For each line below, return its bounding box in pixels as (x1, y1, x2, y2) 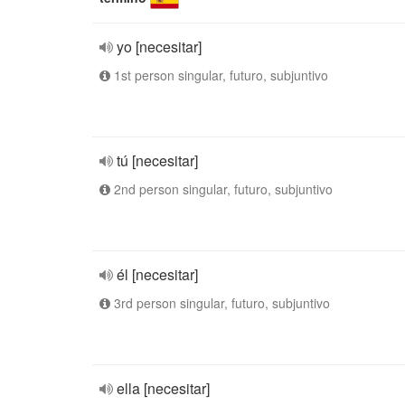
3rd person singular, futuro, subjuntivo (110, 294, 330, 312)
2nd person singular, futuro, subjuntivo (110, 180, 333, 198)
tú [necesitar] (117, 150, 198, 171)
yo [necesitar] (117, 36, 202, 57)
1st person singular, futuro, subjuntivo (110, 66, 328, 84)
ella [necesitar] (117, 378, 210, 399)
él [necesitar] (117, 264, 198, 285)
